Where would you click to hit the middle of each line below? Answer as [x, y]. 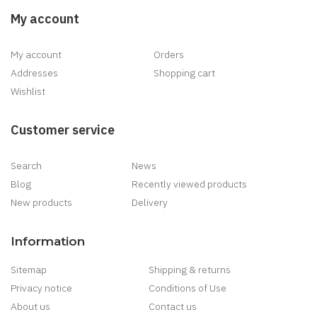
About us [30, 307]
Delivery [150, 203]
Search [26, 166]
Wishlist [28, 92]
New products [41, 203]
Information [48, 242]
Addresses [34, 73]
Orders [168, 55]
